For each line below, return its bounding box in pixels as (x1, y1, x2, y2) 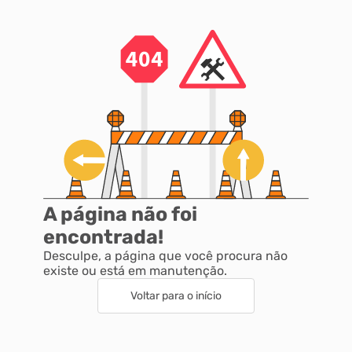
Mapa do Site (27, 35, 115, 53)
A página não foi (43, 203, 197, 226)
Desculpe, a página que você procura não (43, 248, 288, 264)
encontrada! (43, 225, 163, 249)
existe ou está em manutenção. (43, 263, 227, 279)
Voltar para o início (130, 289, 222, 303)
